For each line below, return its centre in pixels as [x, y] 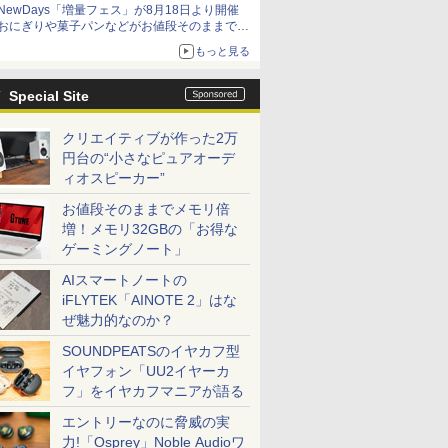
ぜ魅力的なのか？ [118, 320]
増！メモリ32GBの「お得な [150, 229]
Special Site [49, 96]
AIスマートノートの [124, 280]
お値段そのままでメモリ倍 [146, 209]
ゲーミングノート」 [125, 249]
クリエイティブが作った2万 [150, 138]
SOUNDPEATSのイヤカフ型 [151, 351]
